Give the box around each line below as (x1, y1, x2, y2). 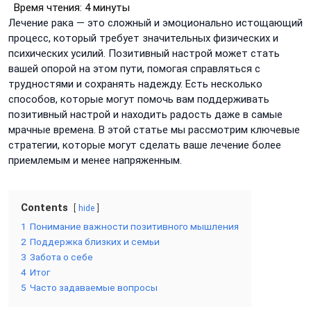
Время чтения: (8, 1, 82, 14)
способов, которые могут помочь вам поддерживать (8, 93, 269, 106)
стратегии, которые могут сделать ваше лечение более (8, 139, 281, 151)
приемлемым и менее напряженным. (8, 154, 182, 167)
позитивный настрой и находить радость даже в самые (8, 108, 283, 121)
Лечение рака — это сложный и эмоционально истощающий (8, 17, 303, 29)
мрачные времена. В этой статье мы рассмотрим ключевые (8, 124, 300, 136)
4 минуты (82, 1, 130, 14)
